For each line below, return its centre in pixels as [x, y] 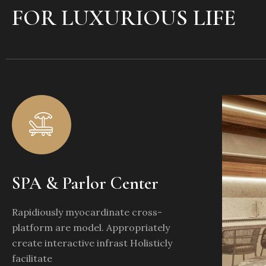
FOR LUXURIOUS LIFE [124, 18]
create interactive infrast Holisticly [92, 243]
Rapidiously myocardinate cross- [87, 212]
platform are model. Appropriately [91, 228]
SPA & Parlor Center [85, 183]
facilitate [32, 259]
